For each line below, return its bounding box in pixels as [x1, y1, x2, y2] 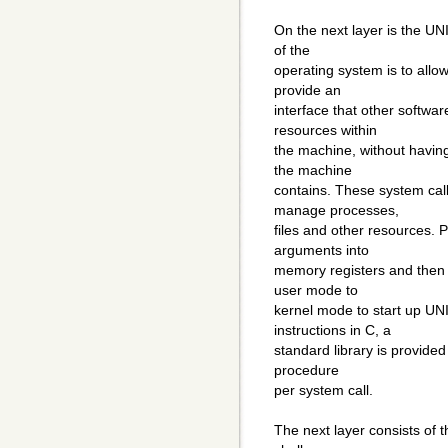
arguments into [274, 242, 369, 259]
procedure [274, 362, 339, 379]
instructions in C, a [274, 322, 391, 339]
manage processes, [274, 202, 399, 219]
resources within [274, 122, 377, 139]
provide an [274, 82, 341, 99]
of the [274, 42, 310, 59]
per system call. [274, 382, 373, 399]
